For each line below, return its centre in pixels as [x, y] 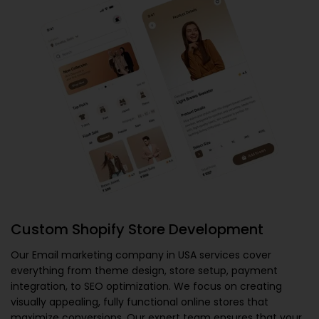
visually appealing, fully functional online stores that [140, 302]
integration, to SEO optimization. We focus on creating [146, 286]
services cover [234, 255]
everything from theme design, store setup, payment [144, 270]
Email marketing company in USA [114, 255]
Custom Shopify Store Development [137, 229]
